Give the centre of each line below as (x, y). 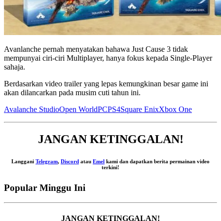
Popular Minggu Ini (45, 187)
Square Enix (140, 109)
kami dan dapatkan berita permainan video (158, 161)
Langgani (23, 161)
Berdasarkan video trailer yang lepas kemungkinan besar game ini (106, 83)
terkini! (110, 167)
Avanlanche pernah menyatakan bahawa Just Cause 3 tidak (96, 49)
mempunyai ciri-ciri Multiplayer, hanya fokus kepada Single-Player (108, 58)
